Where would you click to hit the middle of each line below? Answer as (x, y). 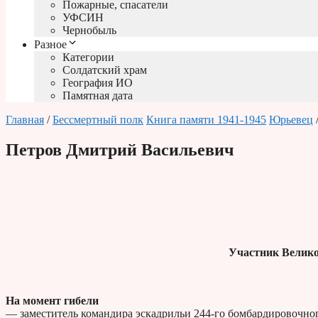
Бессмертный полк (98, 120)
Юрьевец (291, 120)
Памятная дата (98, 96)
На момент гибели (52, 301)
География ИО (98, 83)
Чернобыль (89, 31)
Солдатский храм (105, 70)
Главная (25, 120)
